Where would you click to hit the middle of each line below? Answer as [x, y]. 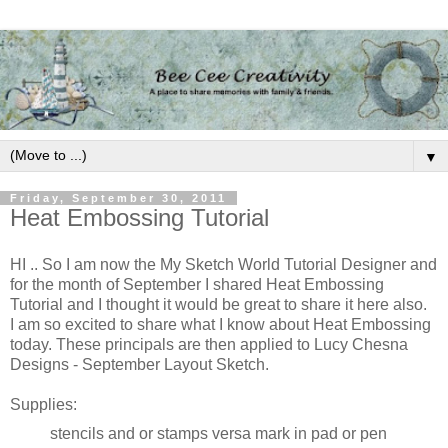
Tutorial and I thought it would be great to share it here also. [218, 305]
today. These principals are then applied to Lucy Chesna [209, 345]
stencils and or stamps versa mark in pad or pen [218, 434]
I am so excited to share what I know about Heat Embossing [220, 325]
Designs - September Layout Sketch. [139, 365]
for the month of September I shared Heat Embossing [197, 285]
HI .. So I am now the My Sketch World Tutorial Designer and [223, 265]
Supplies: [43, 405]
